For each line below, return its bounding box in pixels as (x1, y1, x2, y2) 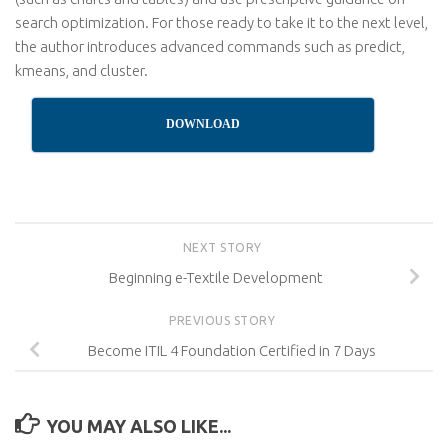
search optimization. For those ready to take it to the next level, (15, 14, 428, 31)
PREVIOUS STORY (169, 313, 279, 327)
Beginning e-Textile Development (109, 268, 323, 286)
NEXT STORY (182, 241, 266, 254)
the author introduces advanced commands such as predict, (15, 38, 405, 55)
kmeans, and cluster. (15, 62, 148, 79)
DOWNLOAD (166, 117, 241, 131)
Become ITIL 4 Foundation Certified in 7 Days (88, 341, 376, 359)
